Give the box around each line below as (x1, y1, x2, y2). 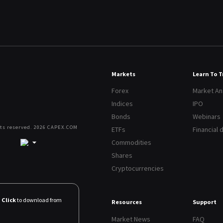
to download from (16, 196, 62, 204)
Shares (111, 150, 132, 160)
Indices (111, 99, 133, 109)
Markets (111, 70, 135, 78)
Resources (111, 198, 142, 206)
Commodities (111, 138, 151, 147)
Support (193, 198, 217, 206)
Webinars (193, 112, 221, 121)
